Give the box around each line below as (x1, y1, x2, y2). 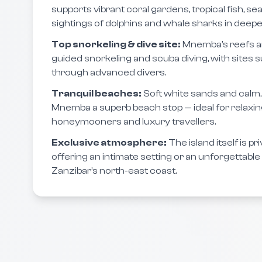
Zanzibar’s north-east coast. (51, 166, 177, 176)
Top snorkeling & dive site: (51, 39, 181, 50)
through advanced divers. (51, 67, 166, 78)
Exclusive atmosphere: (51, 137, 167, 148)
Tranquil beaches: (51, 88, 142, 99)
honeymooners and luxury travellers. (51, 116, 216, 127)
